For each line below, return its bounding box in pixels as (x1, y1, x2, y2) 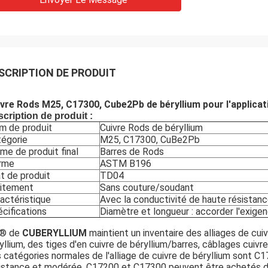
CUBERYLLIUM (22, 227, 89, 239)
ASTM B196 (100, 158, 151, 169)
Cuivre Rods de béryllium (100, 122, 203, 133)
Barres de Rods (100, 146, 164, 157)
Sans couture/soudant (100, 182, 194, 193)
